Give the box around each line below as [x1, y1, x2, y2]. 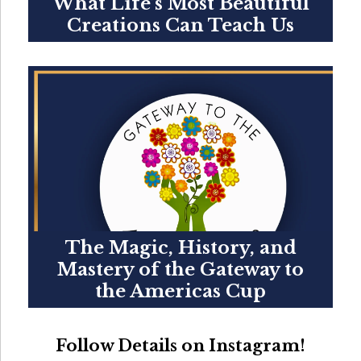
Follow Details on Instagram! [56, 335, 305, 355]
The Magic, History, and [64, 236, 297, 259]
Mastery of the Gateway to [57, 258, 304, 280]
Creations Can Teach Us [67, 14, 294, 36]
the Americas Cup [95, 280, 266, 302]
